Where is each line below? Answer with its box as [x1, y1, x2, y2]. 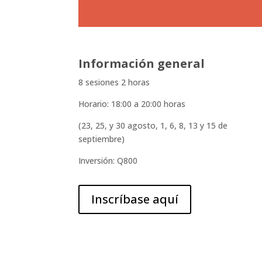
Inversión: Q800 [78, 155, 138, 167]
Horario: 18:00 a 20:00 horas [78, 98, 186, 110]
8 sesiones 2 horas [78, 77, 150, 88]
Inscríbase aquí [91, 191, 179, 207]
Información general [78, 56, 205, 72]
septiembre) [78, 133, 125, 145]
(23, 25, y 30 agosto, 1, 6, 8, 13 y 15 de [78, 120, 228, 132]
